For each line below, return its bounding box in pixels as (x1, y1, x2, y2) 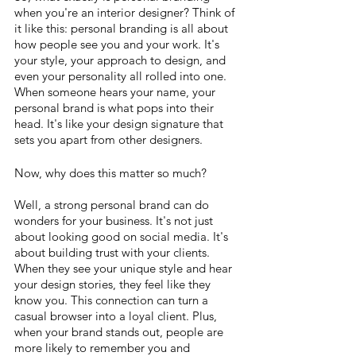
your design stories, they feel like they (14, 277, 214, 292)
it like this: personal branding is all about (14, 21, 231, 37)
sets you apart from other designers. (14, 132, 203, 148)
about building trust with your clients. (14, 245, 213, 261)
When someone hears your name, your (14, 84, 219, 100)
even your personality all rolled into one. (14, 68, 230, 84)
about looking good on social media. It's (14, 229, 231, 245)
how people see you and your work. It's (14, 37, 222, 52)
